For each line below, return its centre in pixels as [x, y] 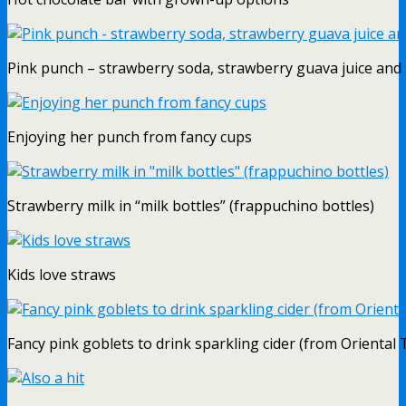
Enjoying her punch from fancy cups [130, 136]
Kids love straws [62, 274]
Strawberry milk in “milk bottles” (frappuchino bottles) [191, 205]
